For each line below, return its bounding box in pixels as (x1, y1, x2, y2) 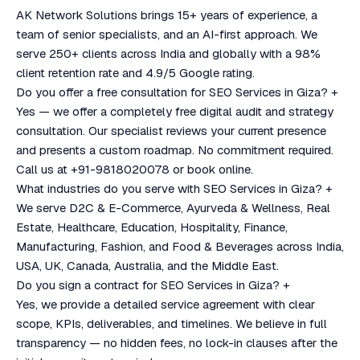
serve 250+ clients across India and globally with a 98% (16, 46, 321, 61)
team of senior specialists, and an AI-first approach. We (16, 27, 317, 42)
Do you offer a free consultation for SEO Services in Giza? (16, 84, 328, 100)
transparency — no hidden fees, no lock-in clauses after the (16, 335, 337, 350)
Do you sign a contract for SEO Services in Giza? (16, 277, 280, 292)
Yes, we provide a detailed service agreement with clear (16, 297, 315, 312)
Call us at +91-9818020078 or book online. (16, 162, 253, 177)
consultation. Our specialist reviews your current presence (16, 123, 326, 138)
